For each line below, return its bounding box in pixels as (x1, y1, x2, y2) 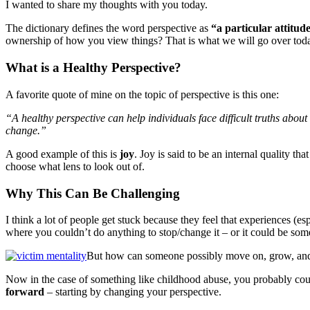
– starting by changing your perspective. (47, 286, 221, 298)
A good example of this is (6, 147, 120, 160)
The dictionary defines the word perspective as (6, 22, 211, 35)
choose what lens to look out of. (6, 160, 145, 172)
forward (6, 286, 47, 298)
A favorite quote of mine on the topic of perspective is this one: (6, 88, 279, 100)
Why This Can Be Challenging (6, 185, 180, 201)
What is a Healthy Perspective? (6, 60, 181, 75)
